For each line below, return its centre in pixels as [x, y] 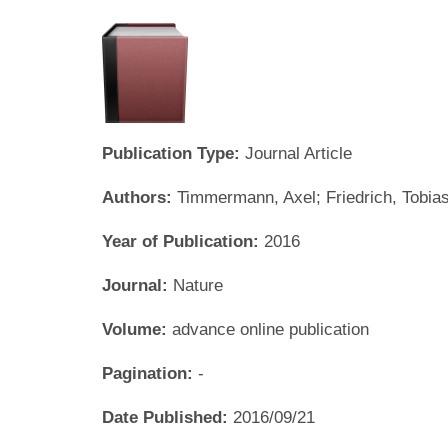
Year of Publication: [183, 241]
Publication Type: [173, 153]
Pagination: [150, 373]
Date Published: [167, 417]
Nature [198, 285]
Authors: [139, 197]
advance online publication [270, 329]
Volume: [137, 329]
